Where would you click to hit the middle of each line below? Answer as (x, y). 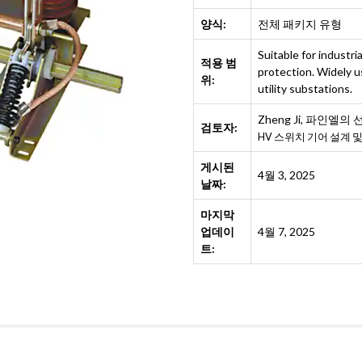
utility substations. (305, 88)
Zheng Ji (279, 119)
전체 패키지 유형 (300, 24)
